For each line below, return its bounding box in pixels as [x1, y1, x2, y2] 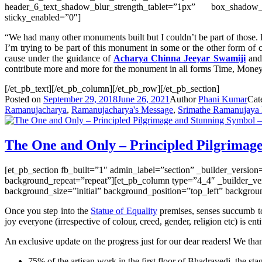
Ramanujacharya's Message [71, 105, 173, 115]
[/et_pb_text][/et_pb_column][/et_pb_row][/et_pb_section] [5, 84, 219, 94]
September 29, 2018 [43, 94, 118, 105]
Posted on [5, 94, 43, 105]
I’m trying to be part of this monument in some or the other [5, 43, 228, 53]
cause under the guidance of [5, 53, 114, 64]
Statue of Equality [91, 205, 157, 216]
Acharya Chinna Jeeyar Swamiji [113, 53, 246, 64]
